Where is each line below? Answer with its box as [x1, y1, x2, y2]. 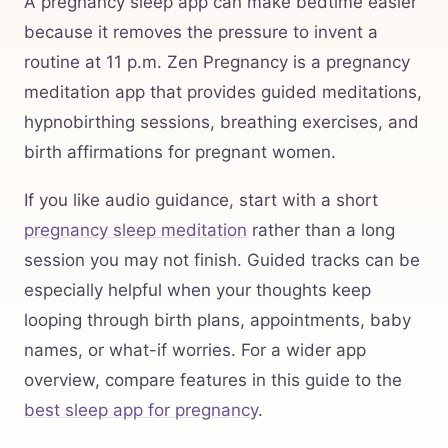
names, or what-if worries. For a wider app [24, 340, 366, 361]
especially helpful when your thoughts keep [24, 280, 371, 301]
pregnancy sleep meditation [24, 220, 247, 241]
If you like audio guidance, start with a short [24, 190, 378, 211]
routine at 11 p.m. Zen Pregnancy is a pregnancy [24, 52, 410, 73]
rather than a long [247, 220, 395, 241]
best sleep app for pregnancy [24, 400, 258, 421]
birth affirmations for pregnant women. [24, 142, 336, 163]
